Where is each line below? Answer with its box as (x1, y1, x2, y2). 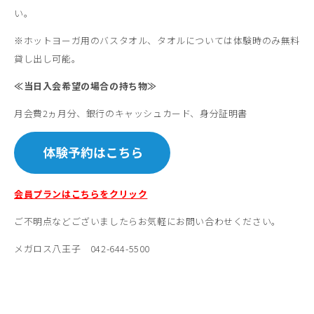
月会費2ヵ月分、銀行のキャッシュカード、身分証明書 (14, 106, 248, 120)
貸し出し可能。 (14, 51, 81, 65)
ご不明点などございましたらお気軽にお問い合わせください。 (14, 214, 281, 228)
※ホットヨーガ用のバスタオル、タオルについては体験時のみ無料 (14, 33, 301, 47)
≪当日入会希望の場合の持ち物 (14, 78, 148, 93)
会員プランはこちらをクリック (14, 186, 148, 200)
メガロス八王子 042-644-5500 (14, 241, 150, 255)
